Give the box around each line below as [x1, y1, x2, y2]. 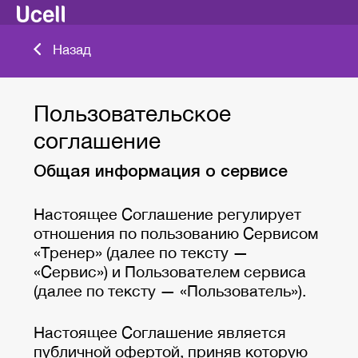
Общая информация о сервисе [34, 164, 288, 180]
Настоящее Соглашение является [34, 322, 286, 341]
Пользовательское [34, 100, 231, 126]
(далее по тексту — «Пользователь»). [34, 280, 306, 300]
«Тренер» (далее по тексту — [34, 242, 249, 261]
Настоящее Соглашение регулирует [34, 204, 301, 223]
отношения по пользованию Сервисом [34, 223, 318, 242]
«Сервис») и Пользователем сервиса [34, 261, 306, 280]
